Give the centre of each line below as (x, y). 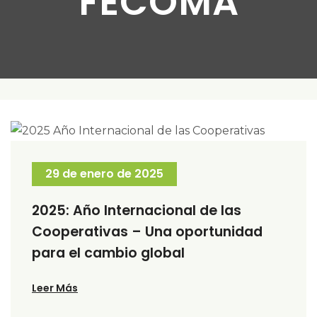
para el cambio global (108, 253)
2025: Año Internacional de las (137, 210)
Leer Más (55, 288)
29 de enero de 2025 (104, 173)
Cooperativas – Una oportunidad (147, 231)
